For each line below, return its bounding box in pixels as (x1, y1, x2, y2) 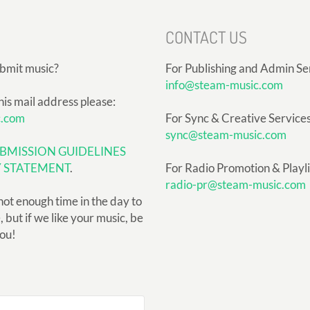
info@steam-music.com (165, 77, 283, 92)
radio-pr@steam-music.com (165, 176, 306, 192)
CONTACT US (165, 26, 247, 48)
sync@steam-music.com (165, 127, 286, 142)
